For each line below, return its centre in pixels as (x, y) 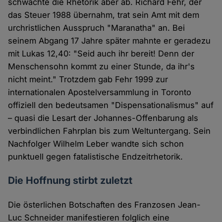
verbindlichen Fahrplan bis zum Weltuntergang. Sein (110, 131)
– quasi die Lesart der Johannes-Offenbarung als (103, 118)
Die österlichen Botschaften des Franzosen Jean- (105, 205)
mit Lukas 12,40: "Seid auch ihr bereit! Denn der (101, 54)
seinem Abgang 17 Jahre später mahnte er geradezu (110, 41)
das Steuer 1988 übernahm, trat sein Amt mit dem (104, 15)
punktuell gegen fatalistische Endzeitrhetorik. (96, 157)
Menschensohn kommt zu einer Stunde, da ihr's (102, 67)
